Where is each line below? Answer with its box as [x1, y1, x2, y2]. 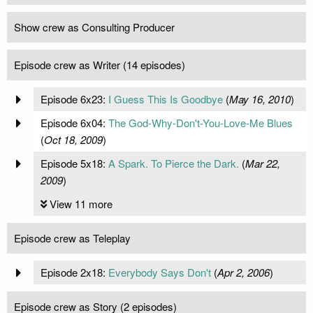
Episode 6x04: [40, 115, 108, 131]
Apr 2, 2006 [217, 265, 270, 280]
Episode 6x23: [40, 92, 108, 107]
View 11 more [49, 196, 112, 212]
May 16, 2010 [228, 92, 291, 107]
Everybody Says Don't [108, 265, 211, 280]
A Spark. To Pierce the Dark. [108, 156, 239, 171]
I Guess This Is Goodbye [108, 92, 223, 107]
